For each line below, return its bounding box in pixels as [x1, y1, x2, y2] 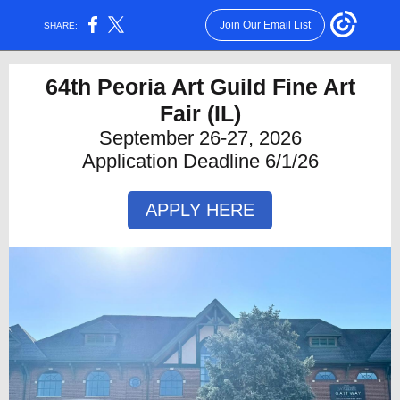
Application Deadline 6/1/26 [81, 150, 319, 172]
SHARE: [38, 20, 84, 30]
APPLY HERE [146, 200, 254, 220]
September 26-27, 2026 [98, 127, 302, 149]
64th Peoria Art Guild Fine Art [45, 74, 355, 99]
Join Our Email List [219, 19, 311, 31]
